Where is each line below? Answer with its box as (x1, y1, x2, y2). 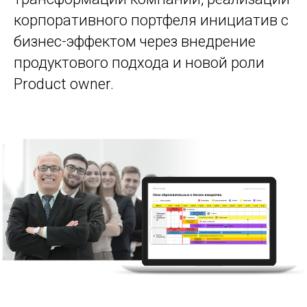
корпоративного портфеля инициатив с (14, 12, 288, 29)
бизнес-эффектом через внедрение (14, 33, 256, 50)
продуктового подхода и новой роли (14, 54, 265, 71)
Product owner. (14, 75, 114, 93)
